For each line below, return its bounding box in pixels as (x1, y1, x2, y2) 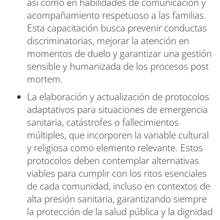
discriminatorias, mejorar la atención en (27, 34, 189, 47)
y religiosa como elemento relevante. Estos (27, 141, 203, 154)
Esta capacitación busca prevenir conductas (27, 21, 207, 34)
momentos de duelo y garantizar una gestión (27, 47, 212, 60)
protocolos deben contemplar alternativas (27, 154, 199, 167)
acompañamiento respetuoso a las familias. (27, 8, 206, 22)
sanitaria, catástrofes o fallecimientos (27, 115, 179, 129)
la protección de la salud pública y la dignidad (27, 205, 213, 218)
